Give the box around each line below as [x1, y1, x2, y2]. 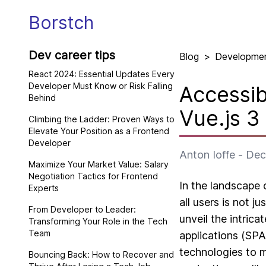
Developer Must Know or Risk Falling [28, 81, 173, 91]
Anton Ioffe [179, 148, 235, 161]
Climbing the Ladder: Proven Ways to [28, 114, 175, 124]
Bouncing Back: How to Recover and [28, 249, 174, 259]
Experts [28, 183, 59, 193]
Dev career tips [28, 48, 115, 62]
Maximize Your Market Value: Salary [28, 159, 169, 169]
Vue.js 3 [179, 105, 260, 131]
